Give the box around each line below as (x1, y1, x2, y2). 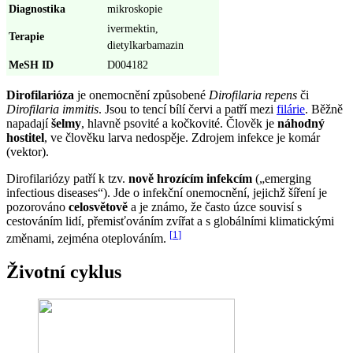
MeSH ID (9, 58, 54, 71)
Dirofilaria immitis (6, 102, 98, 116)
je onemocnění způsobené (74, 87, 209, 102)
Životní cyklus (6, 261, 121, 282)
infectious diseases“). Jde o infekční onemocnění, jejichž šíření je (6, 185, 327, 199)
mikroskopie (107, 2, 162, 15)
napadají (6, 116, 51, 130)
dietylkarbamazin (107, 38, 184, 51)
